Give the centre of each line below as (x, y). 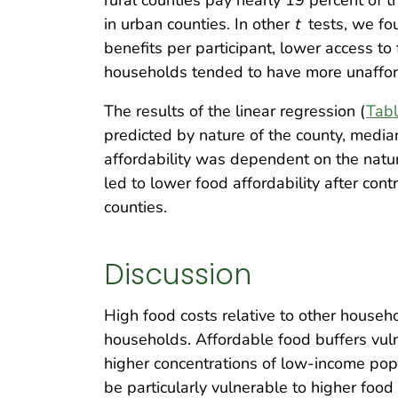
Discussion (178, 275)
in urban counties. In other (199, 24)
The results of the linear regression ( (235, 111)
